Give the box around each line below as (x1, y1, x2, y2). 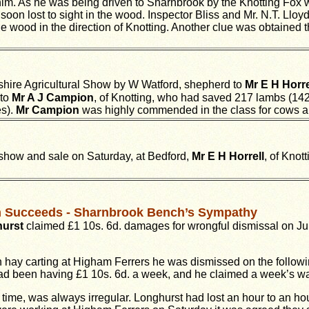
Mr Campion (16, 104, 79, 117)
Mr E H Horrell (192, 150, 264, 163)
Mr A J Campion (12, 92, 94, 104)
